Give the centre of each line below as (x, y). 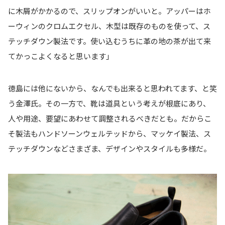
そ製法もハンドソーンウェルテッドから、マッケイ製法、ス (109, 134)
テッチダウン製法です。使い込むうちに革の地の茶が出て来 (109, 41)
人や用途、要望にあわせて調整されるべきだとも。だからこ (110, 119)
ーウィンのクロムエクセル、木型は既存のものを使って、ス (109, 26)
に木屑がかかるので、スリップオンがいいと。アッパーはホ (109, 11)
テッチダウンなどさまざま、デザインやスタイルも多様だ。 (109, 149)
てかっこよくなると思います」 (61, 56)
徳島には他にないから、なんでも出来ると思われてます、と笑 (113, 88)
